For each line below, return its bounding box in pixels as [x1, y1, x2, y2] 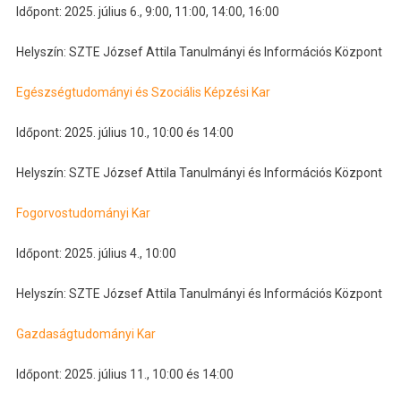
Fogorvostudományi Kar [15, 206, 150, 221]
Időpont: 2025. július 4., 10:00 [15, 246, 176, 261]
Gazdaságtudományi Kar [15, 327, 156, 342]
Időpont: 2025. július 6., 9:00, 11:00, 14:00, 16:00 [15, 4, 279, 20]
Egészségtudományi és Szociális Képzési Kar [15, 85, 270, 100]
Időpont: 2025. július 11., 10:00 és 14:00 [15, 367, 234, 382]
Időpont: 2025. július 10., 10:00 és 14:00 [15, 125, 234, 141]
